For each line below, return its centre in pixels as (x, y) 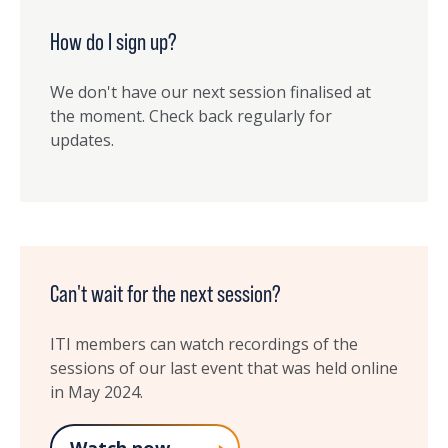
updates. (82, 140)
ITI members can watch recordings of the (204, 344)
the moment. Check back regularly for (191, 116)
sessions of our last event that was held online (224, 368)
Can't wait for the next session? (165, 294)
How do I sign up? (113, 42)
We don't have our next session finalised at (210, 92)
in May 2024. (96, 392)
